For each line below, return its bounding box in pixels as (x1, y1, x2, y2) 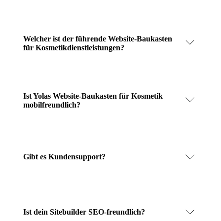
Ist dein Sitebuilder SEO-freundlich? (23, 207, 145, 216)
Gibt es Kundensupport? (23, 152, 106, 161)
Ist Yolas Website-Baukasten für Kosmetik (23, 91, 163, 100)
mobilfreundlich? (23, 100, 80, 109)
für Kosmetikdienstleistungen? (23, 43, 124, 52)
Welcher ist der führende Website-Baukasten (23, 34, 172, 43)
